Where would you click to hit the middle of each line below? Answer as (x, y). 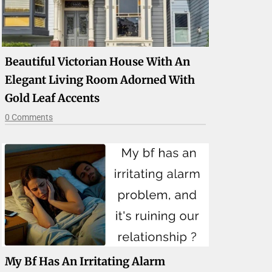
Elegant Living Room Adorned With (100, 80)
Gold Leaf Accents (53, 98)
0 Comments (29, 117)
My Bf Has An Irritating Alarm (85, 262)
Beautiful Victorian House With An (98, 61)
